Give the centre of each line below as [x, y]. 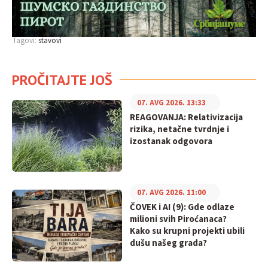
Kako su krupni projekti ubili [187, 231]
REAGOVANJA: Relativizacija [186, 118]
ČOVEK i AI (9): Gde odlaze [182, 207]
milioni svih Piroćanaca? [178, 219]
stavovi [50, 41]
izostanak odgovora [171, 141]
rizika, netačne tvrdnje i [179, 130]
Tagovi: [24, 41]
